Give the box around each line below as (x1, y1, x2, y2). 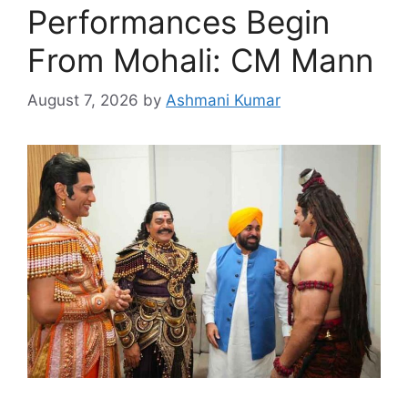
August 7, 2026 (27, 91, 138, 110)
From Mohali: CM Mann (27, 40, 373, 79)
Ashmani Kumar (166, 91, 280, 110)
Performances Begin (27, 2, 330, 41)
